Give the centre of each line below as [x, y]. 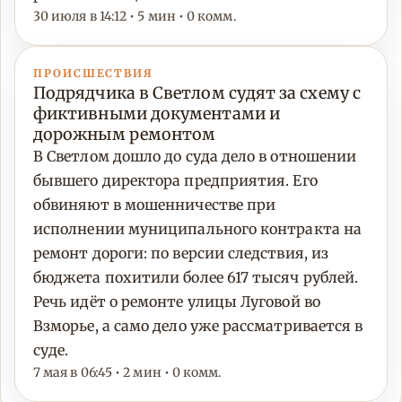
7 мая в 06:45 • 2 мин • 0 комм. [128, 373]
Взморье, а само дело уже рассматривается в [198, 326]
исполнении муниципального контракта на [198, 229]
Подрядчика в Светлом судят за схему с [197, 93]
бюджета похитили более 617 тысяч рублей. [196, 278]
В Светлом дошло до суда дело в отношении [195, 157]
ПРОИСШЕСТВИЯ [94, 74]
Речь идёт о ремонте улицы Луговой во [177, 302]
